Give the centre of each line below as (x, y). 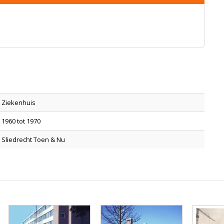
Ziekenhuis (18, 102)
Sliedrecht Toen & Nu (33, 139)
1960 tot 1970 (21, 121)
